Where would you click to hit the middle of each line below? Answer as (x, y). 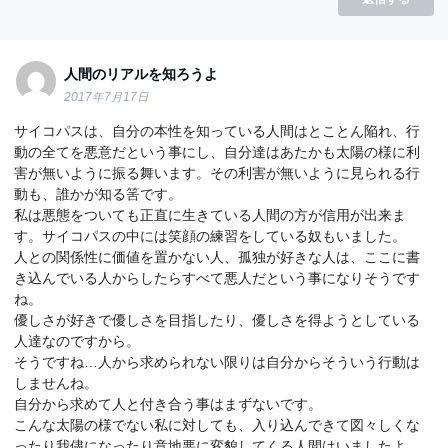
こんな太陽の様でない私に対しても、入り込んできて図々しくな (217, 425)
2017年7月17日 (107, 97)
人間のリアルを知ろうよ (141, 74)
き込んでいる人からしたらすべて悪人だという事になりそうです (217, 278)
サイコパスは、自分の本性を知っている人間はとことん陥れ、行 (217, 131)
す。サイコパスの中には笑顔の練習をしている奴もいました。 (210, 236)
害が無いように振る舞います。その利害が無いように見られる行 (217, 173)
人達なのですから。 (77, 341)
